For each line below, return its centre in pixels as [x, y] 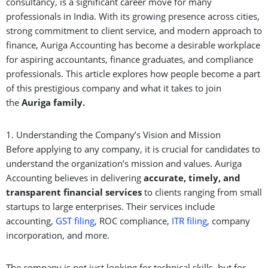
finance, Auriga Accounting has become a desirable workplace [133, 45]
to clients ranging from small [202, 192]
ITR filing [189, 220]
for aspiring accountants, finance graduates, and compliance [130, 59]
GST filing [75, 220]
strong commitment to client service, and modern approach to [134, 30]
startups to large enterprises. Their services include [110, 206]
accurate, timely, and [192, 177]
